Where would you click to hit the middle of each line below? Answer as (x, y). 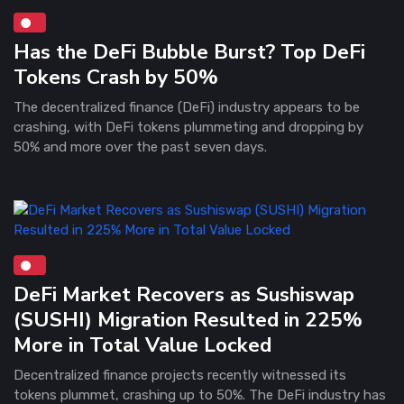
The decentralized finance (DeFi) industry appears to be (187, 107)
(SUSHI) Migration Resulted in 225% (188, 319)
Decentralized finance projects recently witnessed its (180, 375)
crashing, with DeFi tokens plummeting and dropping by (188, 127)
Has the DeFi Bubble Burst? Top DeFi (189, 51)
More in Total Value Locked (142, 344)
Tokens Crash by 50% (116, 77)
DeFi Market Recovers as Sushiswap (184, 294)
